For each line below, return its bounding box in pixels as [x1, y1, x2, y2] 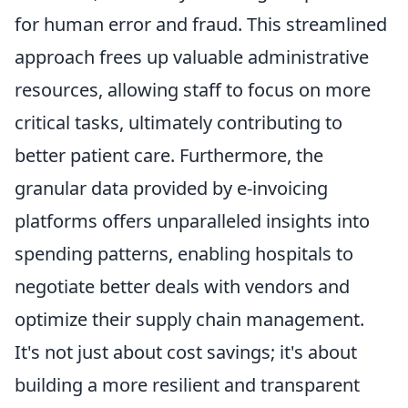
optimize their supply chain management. [15, 307, 364, 332]
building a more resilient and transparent [15, 372, 360, 398]
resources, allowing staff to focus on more [15, 77, 371, 103]
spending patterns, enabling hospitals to [15, 241, 353, 267]
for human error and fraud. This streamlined [15, 12, 387, 37]
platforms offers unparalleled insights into [15, 209, 370, 234]
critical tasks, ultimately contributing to [15, 110, 342, 136]
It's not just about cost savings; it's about [15, 340, 357, 365]
